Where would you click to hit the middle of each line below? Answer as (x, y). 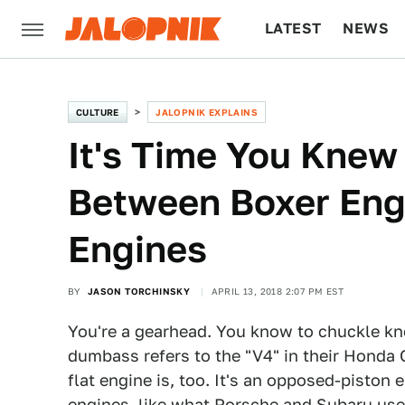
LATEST (293, 28)
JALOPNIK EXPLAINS (207, 112)
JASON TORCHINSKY (139, 291)
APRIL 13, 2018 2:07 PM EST (278, 291)
